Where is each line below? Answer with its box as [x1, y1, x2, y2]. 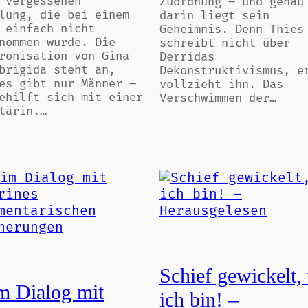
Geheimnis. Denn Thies [159, 23, 304, 36]
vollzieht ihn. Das [159, 78, 283, 91]
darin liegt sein [159, 9, 269, 23]
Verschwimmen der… [159, 91, 276, 105]
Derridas [159, 50, 214, 64]
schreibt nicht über [159, 36, 290, 50]
